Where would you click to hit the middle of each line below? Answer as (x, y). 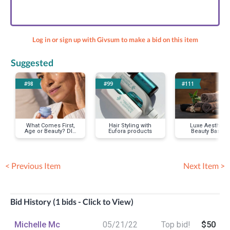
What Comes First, (50, 126)
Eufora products (130, 131)
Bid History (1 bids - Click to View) (72, 202)
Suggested (32, 63)
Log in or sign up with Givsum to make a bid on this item (115, 40)
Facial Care (51, 137)
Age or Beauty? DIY (51, 131)
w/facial (210, 137)
